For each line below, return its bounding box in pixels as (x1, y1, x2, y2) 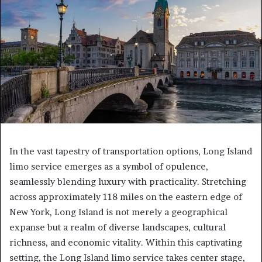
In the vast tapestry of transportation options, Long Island (9, 145, 252, 157)
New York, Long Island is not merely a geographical (9, 206, 227, 218)
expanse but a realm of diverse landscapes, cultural (9, 221, 226, 233)
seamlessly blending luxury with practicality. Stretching (9, 175, 246, 187)
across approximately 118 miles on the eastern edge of (9, 191, 242, 202)
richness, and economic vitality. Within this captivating (9, 236, 242, 248)
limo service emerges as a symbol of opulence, (9, 160, 208, 172)
